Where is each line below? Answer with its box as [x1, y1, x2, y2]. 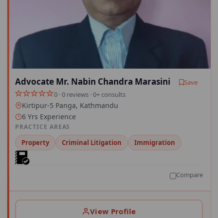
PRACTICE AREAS [15, 123, 71, 131]
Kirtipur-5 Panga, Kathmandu [22, 101, 118, 110]
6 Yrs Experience [22, 112, 76, 122]
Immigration [134, 138, 175, 147]
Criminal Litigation [62, 138, 122, 147]
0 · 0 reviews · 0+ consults [54, 90, 126, 99]
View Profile [90, 206, 136, 216]
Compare [176, 170, 203, 180]
